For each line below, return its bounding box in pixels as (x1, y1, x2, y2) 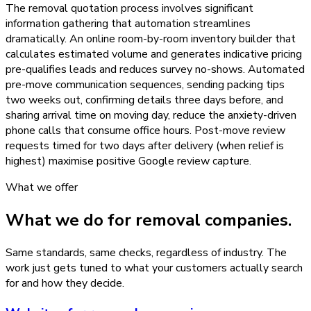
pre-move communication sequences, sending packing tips (6, 77, 285, 93)
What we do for (6, 209, 135, 232)
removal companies (135, 209, 288, 232)
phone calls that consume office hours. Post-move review (6, 123, 285, 139)
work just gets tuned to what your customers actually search (6, 260, 303, 276)
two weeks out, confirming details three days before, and (6, 92, 283, 108)
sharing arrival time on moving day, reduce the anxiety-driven (6, 108, 296, 124)
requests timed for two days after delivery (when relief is (6, 138, 284, 154)
